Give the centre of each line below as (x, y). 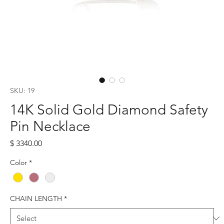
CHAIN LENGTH (36, 198)
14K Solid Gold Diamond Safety (109, 109)
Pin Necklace (50, 126)
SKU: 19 (22, 90)
